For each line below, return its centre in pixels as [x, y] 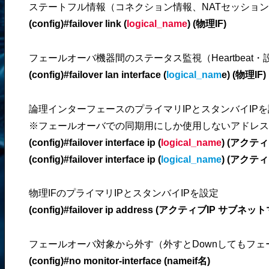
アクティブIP [187, 210]
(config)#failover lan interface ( [97, 74]
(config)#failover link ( [77, 23]
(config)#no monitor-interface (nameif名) [119, 261]
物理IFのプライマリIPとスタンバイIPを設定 [123, 193]
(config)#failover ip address [92, 210]
